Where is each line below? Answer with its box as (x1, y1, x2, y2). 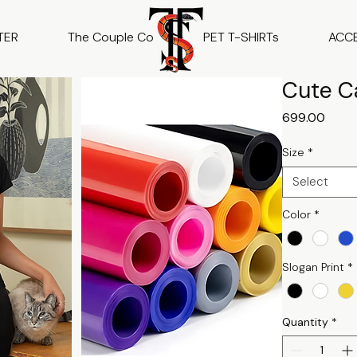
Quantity (282, 315, 329, 330)
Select (292, 174, 329, 190)
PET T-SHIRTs (203, 29, 279, 45)
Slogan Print (282, 260, 345, 275)
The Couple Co (68, 29, 154, 45)
